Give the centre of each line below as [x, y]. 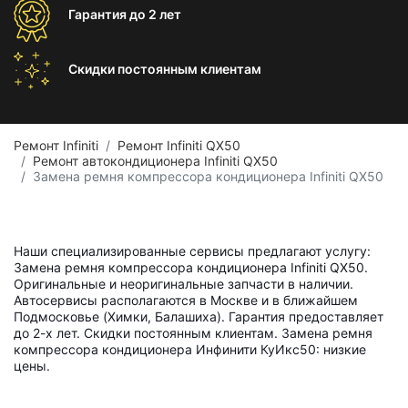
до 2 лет [155, 14]
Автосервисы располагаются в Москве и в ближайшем [186, 300]
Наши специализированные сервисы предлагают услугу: [192, 251]
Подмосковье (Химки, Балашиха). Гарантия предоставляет [199, 316]
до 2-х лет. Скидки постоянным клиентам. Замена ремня [193, 333]
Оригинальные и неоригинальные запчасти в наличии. [184, 284]
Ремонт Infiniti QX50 [179, 145]
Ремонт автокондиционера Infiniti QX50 [155, 161]
